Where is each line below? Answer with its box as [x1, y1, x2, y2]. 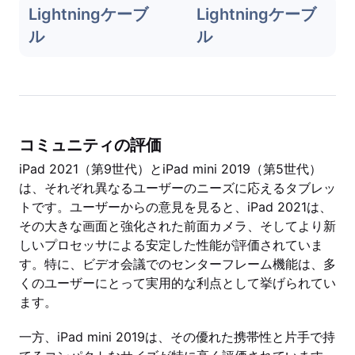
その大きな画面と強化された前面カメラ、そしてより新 [19, 218, 336, 234]
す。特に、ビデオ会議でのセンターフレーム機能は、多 [19, 256, 336, 272]
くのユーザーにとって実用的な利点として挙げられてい [19, 275, 336, 291]
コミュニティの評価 [19, 136, 162, 155]
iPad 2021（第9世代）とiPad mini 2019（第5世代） [19, 161, 322, 177]
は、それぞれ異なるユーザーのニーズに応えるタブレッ [19, 180, 336, 196]
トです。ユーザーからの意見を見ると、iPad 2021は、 [19, 199, 332, 215]
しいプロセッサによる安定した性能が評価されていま [19, 237, 323, 253]
